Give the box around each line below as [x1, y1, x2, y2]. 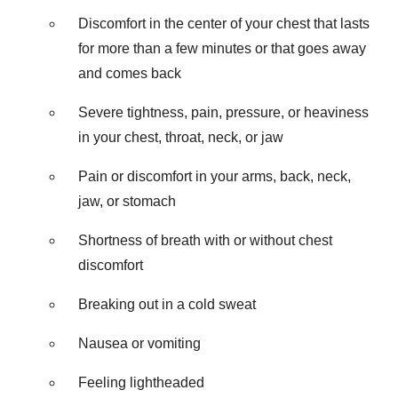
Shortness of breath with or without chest [78, 232, 332, 248]
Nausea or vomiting [78, 335, 201, 351]
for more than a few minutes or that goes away [78, 40, 366, 56]
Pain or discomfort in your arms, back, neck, [78, 168, 351, 184]
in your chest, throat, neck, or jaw [78, 129, 283, 145]
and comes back [78, 65, 181, 81]
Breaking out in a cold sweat [78, 296, 256, 312]
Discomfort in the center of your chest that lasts [78, 15, 370, 31]
